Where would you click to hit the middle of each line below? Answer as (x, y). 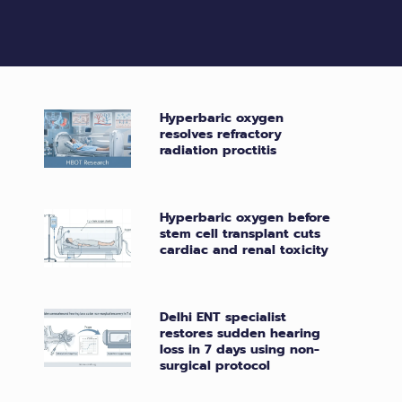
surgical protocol (215, 365)
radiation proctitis (218, 150)
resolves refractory (221, 134)
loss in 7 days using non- (240, 349)
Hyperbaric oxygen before (245, 217)
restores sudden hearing (240, 333)
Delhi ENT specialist (223, 317)
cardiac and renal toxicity (245, 249)
